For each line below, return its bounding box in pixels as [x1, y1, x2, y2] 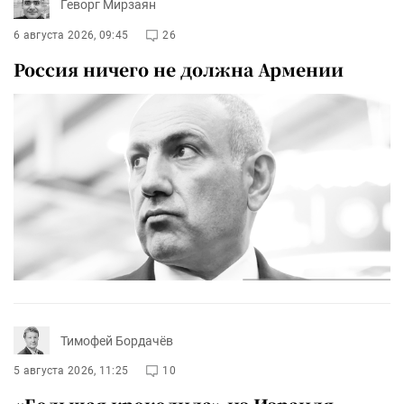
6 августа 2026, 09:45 [14, 28, 129, 41]
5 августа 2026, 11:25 [14, 364, 129, 378]
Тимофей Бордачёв [60, 333, 173, 348]
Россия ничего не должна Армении [14, 56, 344, 81]
